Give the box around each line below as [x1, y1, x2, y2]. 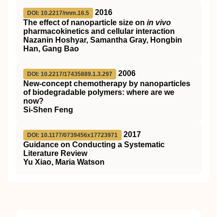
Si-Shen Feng [23, 106, 73, 114]
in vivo [147, 18, 171, 27]
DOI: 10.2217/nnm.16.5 [27, 10, 89, 16]
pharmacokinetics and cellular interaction [23, 27, 175, 35]
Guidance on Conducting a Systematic [23, 140, 165, 149]
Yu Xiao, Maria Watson [23, 158, 105, 166]
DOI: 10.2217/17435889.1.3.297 [27, 71, 112, 77]
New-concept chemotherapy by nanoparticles [23, 79, 190, 88]
